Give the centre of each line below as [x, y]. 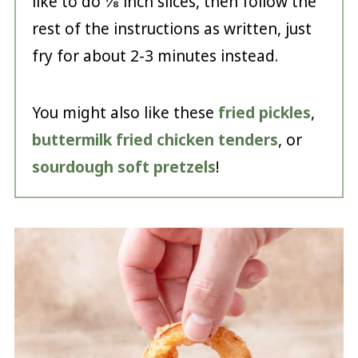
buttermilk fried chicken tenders [155, 139]
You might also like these [125, 112]
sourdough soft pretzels [123, 167]
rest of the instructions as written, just [171, 28]
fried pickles [264, 112]
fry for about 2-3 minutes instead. [155, 56]
